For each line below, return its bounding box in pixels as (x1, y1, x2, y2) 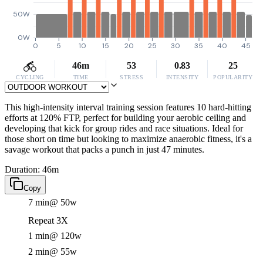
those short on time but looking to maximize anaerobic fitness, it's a (5, 134, 252, 144)
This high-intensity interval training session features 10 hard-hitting (5, 102, 251, 112)
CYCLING (16, 74, 44, 80)
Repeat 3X (28, 215, 68, 225)
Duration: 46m (5, 164, 59, 174)
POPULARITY (213, 74, 253, 80)
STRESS (120, 74, 143, 80)
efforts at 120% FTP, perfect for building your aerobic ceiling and (5, 113, 246, 123)
